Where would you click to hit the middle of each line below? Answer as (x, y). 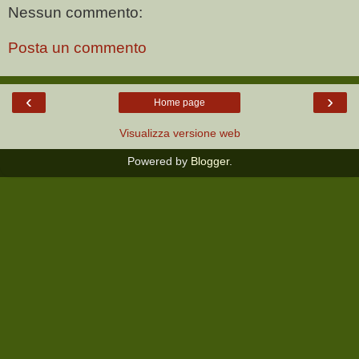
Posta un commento (77, 48)
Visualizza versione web (179, 133)
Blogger (210, 161)
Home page (179, 103)
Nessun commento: (75, 13)
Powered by (159, 161)
